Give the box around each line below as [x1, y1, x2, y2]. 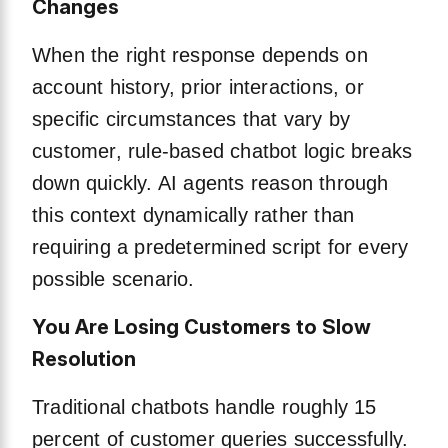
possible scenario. [32, 268, 195, 291]
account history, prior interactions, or [32, 76, 364, 99]
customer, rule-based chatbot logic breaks [32, 140, 413, 163]
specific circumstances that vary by [32, 108, 351, 131]
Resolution [32, 347, 136, 372]
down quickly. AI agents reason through [32, 172, 389, 195]
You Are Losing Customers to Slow [32, 315, 371, 340]
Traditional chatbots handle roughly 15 [32, 396, 377, 419]
